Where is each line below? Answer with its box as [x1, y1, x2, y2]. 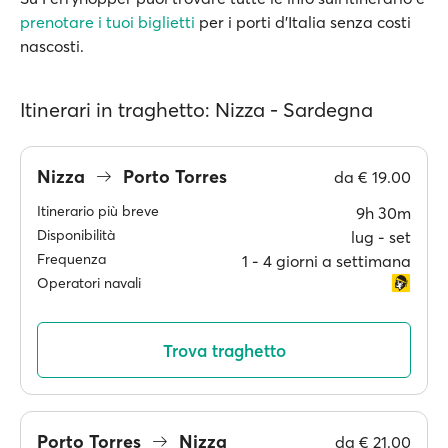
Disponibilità [37, 226, 115, 244]
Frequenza [37, 250, 106, 268]
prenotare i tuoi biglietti [20, 12, 195, 32]
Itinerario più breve [37, 202, 159, 220]
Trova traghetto [162, 339, 286, 361]
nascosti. [20, 36, 84, 56]
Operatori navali [37, 274, 141, 292]
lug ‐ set [351, 227, 411, 247]
